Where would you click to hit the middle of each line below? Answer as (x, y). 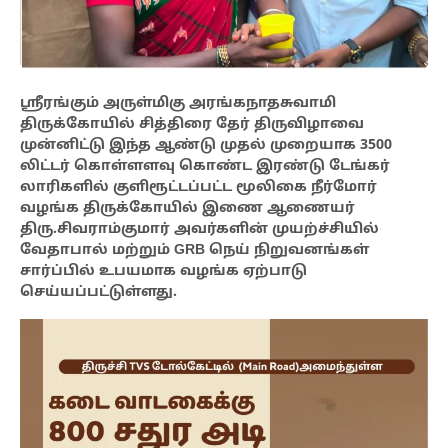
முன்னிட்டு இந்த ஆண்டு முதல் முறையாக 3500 (206, 146)
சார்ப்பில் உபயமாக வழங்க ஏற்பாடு (163, 272)
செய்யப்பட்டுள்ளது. (98, 293)
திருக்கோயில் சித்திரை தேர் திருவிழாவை (192, 125)
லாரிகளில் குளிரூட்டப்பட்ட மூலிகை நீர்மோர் (198, 188)
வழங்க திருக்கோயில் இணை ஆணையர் (187, 209)
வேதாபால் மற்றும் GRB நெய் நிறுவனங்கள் (194, 251)
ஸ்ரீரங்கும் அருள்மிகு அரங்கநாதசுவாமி (178, 104)
